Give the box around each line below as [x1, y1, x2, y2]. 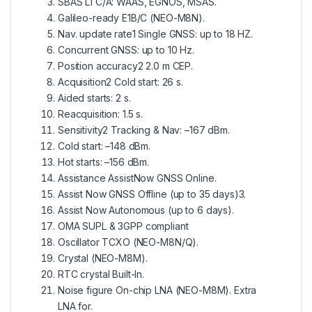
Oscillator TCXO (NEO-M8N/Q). [58, 236, 199, 249]
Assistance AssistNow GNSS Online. [58, 172, 217, 185]
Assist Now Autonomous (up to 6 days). [58, 204, 234, 217]
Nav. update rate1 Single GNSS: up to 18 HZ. [58, 28, 253, 40]
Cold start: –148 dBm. [58, 140, 151, 153]
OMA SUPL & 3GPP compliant [58, 220, 189, 233]
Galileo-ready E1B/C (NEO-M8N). [58, 12, 205, 24]
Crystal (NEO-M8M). [58, 252, 148, 265]
